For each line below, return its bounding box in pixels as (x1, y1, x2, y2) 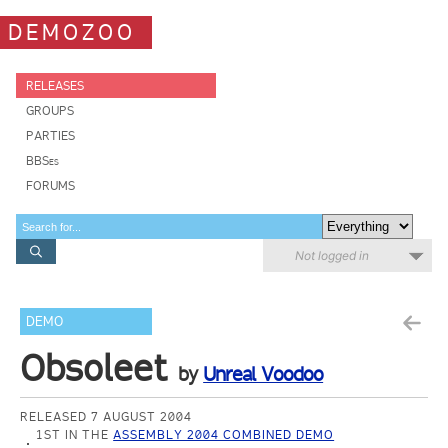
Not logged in (295, 248, 369, 263)
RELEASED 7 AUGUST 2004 (20, 409, 193, 424)
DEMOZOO (8, 18, 136, 46)
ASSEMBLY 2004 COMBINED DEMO (113, 427, 335, 442)
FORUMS (26, 178, 75, 193)
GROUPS (26, 103, 74, 118)
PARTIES (26, 128, 75, 143)
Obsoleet (20, 346, 168, 390)
